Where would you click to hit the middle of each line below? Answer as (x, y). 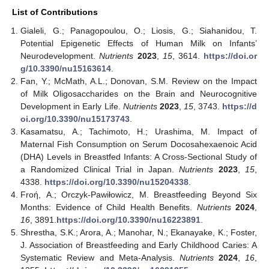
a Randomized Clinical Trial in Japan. (100, 170)
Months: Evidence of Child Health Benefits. (109, 207)
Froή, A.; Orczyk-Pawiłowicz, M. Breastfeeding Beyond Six (139, 195)
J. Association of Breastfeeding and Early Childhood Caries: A (139, 245)
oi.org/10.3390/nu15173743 (75, 119)
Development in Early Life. (72, 107)
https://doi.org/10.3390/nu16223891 (129, 220)
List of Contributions (55, 12)
